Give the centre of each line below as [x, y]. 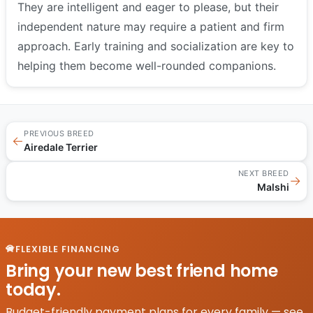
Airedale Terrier [61, 147]
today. [33, 289]
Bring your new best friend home [142, 270]
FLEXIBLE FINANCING [68, 249]
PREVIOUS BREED [59, 133]
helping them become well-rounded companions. [147, 65]
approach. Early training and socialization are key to [156, 46]
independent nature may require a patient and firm [151, 26]
